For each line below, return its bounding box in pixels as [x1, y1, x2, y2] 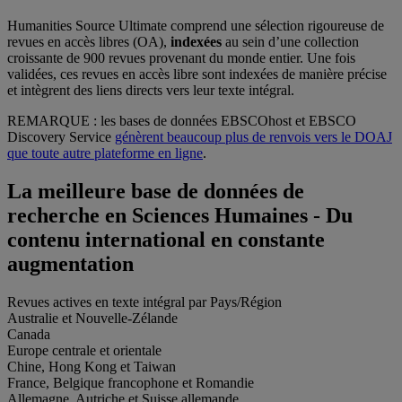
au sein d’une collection [222, 33, 359, 49]
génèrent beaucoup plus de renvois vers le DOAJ [115, 128, 392, 144]
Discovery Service [7, 128, 115, 144]
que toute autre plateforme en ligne [7, 144, 203, 161]
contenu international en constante [7, 227, 325, 251]
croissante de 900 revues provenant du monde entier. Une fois [7, 49, 355, 66]
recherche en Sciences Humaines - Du [7, 203, 353, 227]
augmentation [7, 251, 134, 275]
